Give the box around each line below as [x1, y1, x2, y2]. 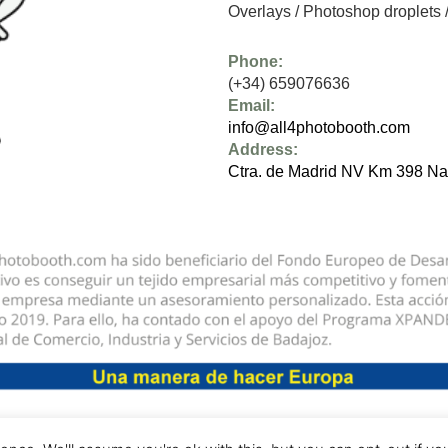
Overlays [228, 3, 292, 21]
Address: [228, 141, 299, 159]
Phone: [228, 53, 284, 71]
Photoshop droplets [303, 3, 442, 21]
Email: [228, 97, 276, 115]
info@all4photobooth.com [228, 119, 411, 137]
